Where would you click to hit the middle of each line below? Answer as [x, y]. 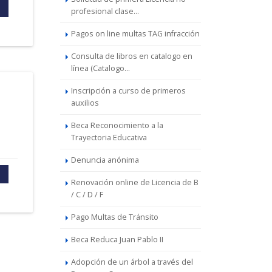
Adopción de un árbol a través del [132, 262]
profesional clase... [105, 11]
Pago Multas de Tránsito [114, 217]
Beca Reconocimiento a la [117, 125]
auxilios [85, 103]
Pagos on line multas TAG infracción [135, 34]
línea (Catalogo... [100, 68]
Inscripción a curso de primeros [128, 91]
